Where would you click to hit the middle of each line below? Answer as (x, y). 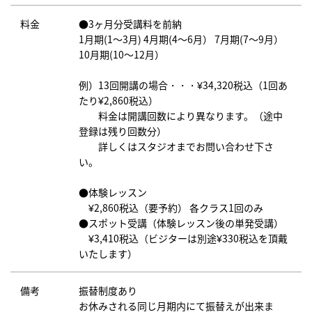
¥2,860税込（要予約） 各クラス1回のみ (171, 208)
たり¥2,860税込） (118, 101)
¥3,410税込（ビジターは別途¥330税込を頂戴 (183, 239)
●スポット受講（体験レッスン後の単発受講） (181, 223)
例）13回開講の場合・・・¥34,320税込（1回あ (183, 85)
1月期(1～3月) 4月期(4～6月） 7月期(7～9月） (181, 39)
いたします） (108, 254)
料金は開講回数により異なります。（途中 (181, 116)
